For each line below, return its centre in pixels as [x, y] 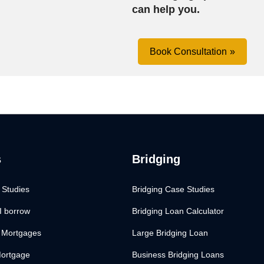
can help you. [166, 10]
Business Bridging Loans [178, 255]
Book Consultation [188, 51]
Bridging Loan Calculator [178, 211]
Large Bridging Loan [170, 233]
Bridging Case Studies [173, 189]
